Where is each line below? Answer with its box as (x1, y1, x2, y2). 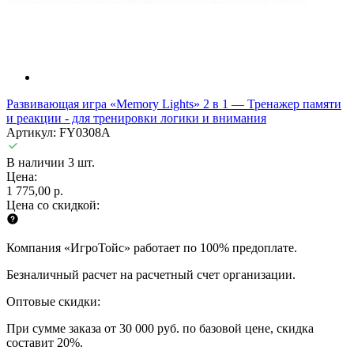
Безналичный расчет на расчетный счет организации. (6, 267, 296, 281)
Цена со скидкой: (6, 198, 100, 212)
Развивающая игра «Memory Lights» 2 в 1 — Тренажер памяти (6, 96, 341, 111)
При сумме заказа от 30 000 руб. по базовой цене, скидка (6, 321, 314, 335)
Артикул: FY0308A (6, 125, 111, 139)
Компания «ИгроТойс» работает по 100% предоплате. (6, 240, 297, 254)
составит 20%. (6, 335, 83, 349)
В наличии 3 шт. (6, 155, 95, 169)
